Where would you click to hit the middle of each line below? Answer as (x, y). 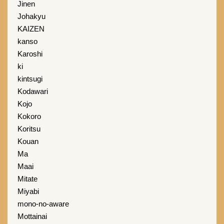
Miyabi (28, 191)
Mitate (27, 179)
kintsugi (30, 79)
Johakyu (31, 16)
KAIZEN (31, 29)
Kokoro (29, 116)
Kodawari (33, 91)
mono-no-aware (43, 204)
